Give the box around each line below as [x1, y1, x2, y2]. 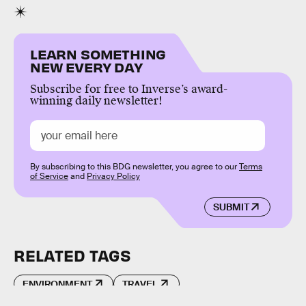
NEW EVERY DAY [30, 57, 143, 75]
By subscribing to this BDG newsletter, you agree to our [30, 161, 239, 172]
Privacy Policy [87, 170, 140, 182]
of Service [30, 170, 68, 182]
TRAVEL [122, 277, 158, 290]
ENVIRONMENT [23, 277, 92, 290]
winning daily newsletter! [30, 93, 163, 108]
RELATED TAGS [14, 245, 130, 265]
